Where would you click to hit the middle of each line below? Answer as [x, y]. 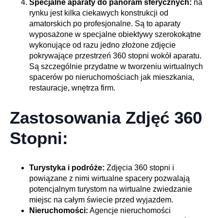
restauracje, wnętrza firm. [72, 88]
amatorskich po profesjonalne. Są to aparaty [105, 24]
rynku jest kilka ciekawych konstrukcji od [99, 13]
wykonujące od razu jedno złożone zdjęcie [102, 45]
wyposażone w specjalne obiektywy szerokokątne [115, 35]
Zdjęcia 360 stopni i [139, 168]
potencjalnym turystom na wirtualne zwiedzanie [111, 189]
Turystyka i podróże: [67, 168]
